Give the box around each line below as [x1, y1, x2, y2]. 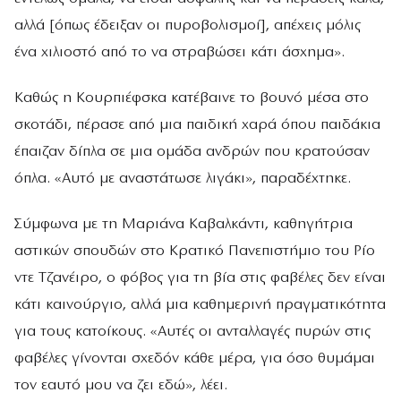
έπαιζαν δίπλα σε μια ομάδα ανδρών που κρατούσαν [14, 144, 370, 160]
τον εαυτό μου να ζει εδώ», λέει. [14, 378, 227, 394]
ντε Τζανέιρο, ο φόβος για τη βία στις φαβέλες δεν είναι [14, 270, 386, 286]
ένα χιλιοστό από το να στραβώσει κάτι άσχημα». [14, 44, 345, 60]
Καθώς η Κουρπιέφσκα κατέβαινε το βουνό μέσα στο [14, 90, 369, 107]
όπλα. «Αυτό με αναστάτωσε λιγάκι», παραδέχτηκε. [14, 171, 351, 187]
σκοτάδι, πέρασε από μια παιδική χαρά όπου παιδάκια [14, 117, 380, 133]
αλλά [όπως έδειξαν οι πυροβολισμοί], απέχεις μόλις [14, 17, 361, 33]
